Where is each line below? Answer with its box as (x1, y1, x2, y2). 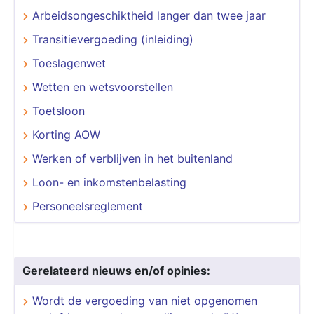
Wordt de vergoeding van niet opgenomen (32, 293, 257, 308)
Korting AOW (32, 127, 100, 142)
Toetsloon (32, 103, 85, 118)
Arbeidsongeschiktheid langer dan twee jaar (32, 8, 266, 22)
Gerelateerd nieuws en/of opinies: (22, 263, 210, 278)
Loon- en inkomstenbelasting (32, 175, 186, 189)
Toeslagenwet (32, 55, 106, 70)
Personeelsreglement (32, 198, 143, 213)
